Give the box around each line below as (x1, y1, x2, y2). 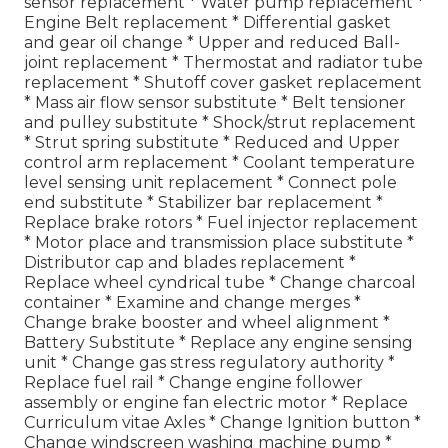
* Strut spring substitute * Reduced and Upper (24, 132, 400, 152)
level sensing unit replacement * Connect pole (24, 172, 397, 192)
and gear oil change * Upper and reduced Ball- (24, 32, 400, 52)
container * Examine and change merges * (24, 292, 361, 312)
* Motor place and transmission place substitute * (24, 232, 414, 252)
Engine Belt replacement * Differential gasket (24, 12, 391, 32)
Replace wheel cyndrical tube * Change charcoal (24, 272, 416, 292)
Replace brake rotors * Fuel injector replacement (24, 212, 418, 232)
